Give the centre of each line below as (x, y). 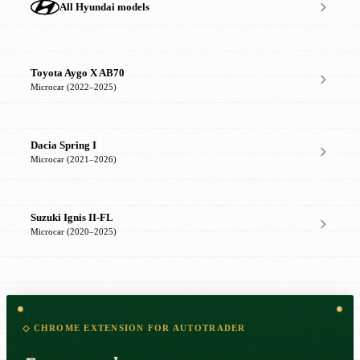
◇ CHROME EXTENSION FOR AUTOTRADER (134, 328)
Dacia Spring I (63, 145)
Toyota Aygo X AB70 (78, 73)
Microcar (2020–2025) (74, 231)
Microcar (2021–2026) (74, 159)
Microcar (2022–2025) (74, 87)
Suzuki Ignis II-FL (72, 217)
